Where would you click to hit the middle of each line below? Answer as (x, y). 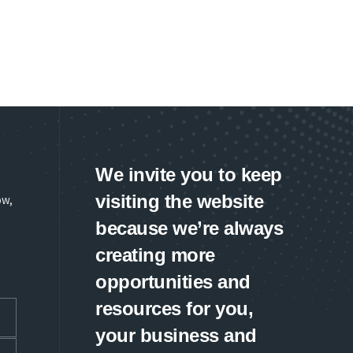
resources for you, (174, 308)
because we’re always (189, 228)
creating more (155, 255)
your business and (176, 335)
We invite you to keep (189, 175)
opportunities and (173, 282)
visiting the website (179, 201)
